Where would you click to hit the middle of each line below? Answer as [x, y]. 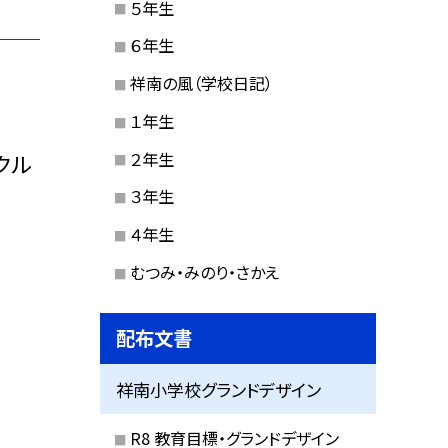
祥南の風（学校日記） [201, 83]
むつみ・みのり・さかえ [204, 271]
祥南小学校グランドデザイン [219, 389]
